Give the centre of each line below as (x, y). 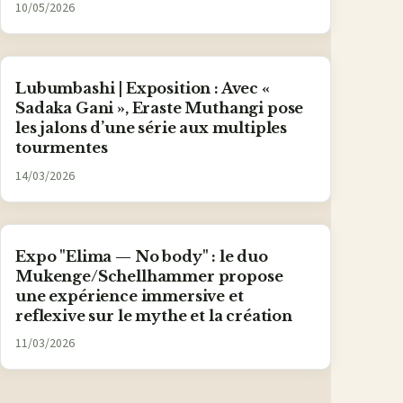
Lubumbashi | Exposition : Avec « (143, 89)
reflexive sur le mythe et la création (154, 315)
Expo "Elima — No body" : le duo (142, 256)
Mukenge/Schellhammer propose (149, 276)
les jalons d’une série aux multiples (152, 128)
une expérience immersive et (130, 296)
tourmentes (62, 148)
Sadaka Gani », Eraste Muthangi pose (160, 108)
